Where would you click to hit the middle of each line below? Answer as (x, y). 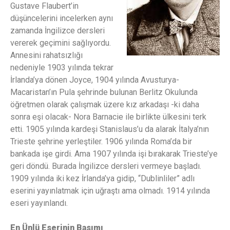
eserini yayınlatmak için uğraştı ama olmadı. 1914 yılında (110, 190)
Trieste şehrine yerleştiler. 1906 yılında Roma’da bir (101, 141)
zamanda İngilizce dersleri (57, 30)
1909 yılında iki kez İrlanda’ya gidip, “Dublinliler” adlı (102, 178)
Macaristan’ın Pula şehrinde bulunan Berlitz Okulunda (104, 92)
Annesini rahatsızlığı (46, 55)
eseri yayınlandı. (39, 203)
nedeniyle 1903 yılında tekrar (62, 67)
